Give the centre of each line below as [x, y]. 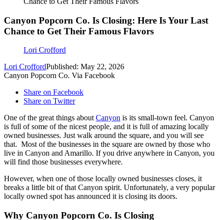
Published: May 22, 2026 [85, 67]
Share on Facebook [54, 92]
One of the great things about [50, 118]
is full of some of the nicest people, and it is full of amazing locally [106, 127]
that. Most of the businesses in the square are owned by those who [107, 144]
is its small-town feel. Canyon [167, 118]
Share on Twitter [49, 101]
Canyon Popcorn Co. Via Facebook [59, 76]
